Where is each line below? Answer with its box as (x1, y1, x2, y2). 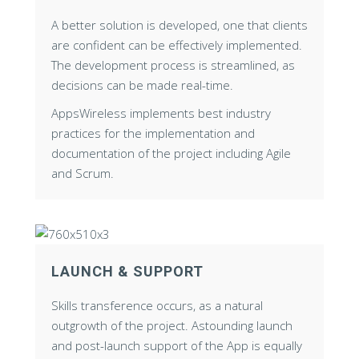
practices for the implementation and (51, 124, 255, 141)
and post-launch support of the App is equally (51, 337, 302, 354)
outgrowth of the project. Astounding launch (51, 317, 292, 334)
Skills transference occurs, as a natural (51, 297, 263, 314)
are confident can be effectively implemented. (51, 36, 302, 53)
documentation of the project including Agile (51, 144, 291, 161)
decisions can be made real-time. (51, 76, 233, 93)
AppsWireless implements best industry (51, 104, 271, 121)
